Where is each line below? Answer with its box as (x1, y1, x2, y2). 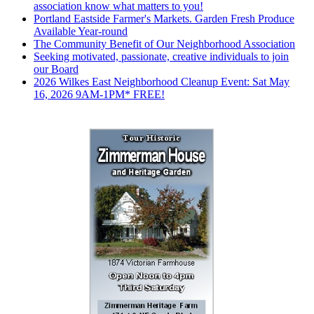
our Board (34, 62, 78, 75)
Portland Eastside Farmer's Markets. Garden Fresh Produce (34, 12, 294, 25)
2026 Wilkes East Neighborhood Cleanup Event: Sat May (34, 75, 289, 88)
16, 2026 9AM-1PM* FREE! (34, 88, 165, 100)
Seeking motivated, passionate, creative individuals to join (34, 50, 289, 62)
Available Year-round (34, 25, 128, 37)
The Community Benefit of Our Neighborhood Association (34, 37, 295, 50)
